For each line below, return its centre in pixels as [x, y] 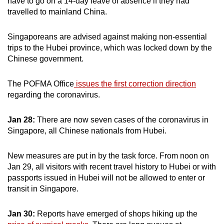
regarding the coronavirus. [54, 94]
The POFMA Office [41, 83]
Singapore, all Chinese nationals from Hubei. [87, 130]
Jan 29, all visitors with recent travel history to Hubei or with [112, 166]
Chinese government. [46, 58]
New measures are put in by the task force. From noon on [108, 155]
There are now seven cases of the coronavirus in [123, 119]
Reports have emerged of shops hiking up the [116, 213]
